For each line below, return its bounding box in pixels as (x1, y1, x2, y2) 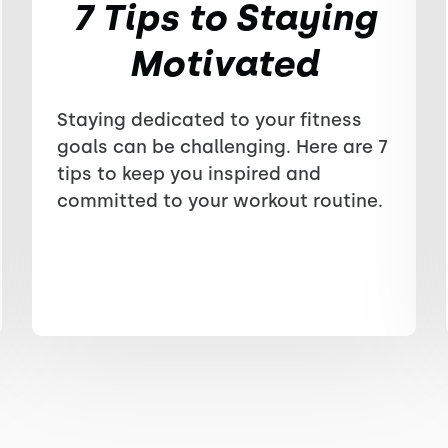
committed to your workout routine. (57, 190, 384, 212)
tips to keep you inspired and (57, 163, 322, 185)
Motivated (129, 42, 319, 85)
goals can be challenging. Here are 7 (57, 136, 389, 158)
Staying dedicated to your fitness (57, 109, 363, 131)
